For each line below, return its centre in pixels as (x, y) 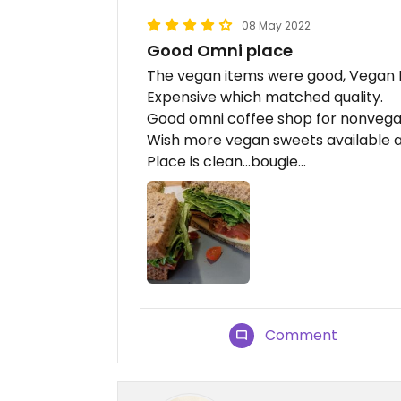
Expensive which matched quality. (265, 97)
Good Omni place (220, 51)
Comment (302, 336)
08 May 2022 (276, 26)
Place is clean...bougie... (226, 162)
